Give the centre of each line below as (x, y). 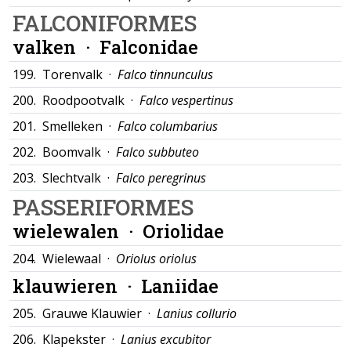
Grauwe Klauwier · (100, 313)
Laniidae (180, 286)
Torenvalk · (80, 74)
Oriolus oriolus (156, 259)
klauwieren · (77, 286)
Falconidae (149, 47)
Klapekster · (81, 339)
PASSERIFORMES (103, 207)
